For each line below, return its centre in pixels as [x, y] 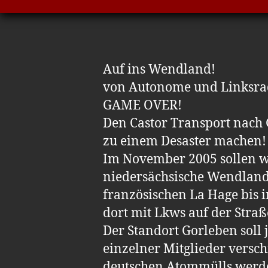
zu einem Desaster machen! [185, 141]
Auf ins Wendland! [159, 69]
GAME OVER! [142, 105]
